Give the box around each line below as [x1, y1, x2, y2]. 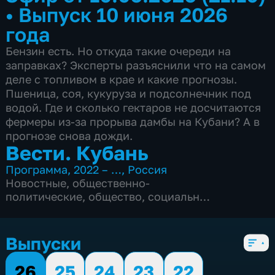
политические [6, 189, 83, 203]
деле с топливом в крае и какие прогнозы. [6, 72, 238, 86]
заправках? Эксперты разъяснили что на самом [6, 58, 266, 72]
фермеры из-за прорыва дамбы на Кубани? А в [6, 114, 260, 128]
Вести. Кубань [6, 140, 149, 165]
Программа [6, 162, 68, 176]
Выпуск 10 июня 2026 [18, 2, 228, 26]
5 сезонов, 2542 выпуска [6, 216, 139, 230]
